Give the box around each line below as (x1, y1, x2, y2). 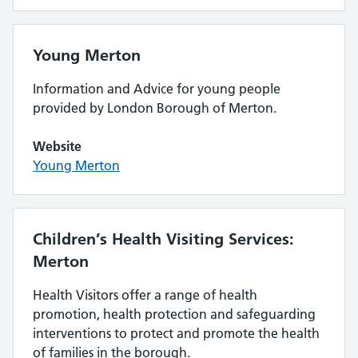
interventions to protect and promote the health (33, 325, 320, 341)
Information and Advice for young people (33, 81, 280, 97)
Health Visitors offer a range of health (33, 287, 257, 303)
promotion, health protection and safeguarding (33, 306, 316, 322)
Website (33, 138, 82, 154)
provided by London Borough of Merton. (33, 100, 276, 116)
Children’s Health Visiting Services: (33, 229, 294, 249)
